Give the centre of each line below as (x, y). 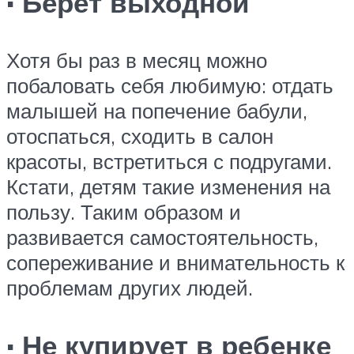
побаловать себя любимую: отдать (170, 86)
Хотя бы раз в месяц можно (137, 60)
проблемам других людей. (130, 288)
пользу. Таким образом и (124, 212)
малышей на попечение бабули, (157, 111)
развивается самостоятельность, (162, 237)
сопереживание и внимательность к (175, 263)
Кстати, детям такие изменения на (168, 187)
